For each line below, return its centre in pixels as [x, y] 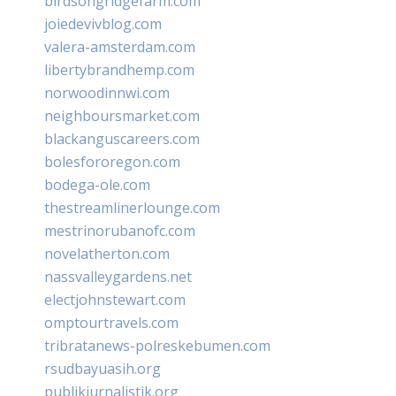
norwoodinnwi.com [107, 92]
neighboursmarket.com [122, 115]
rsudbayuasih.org [103, 368]
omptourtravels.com [111, 322]
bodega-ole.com [97, 184]
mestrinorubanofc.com [120, 230]
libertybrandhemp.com [119, 69]
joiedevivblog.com [103, 23]
